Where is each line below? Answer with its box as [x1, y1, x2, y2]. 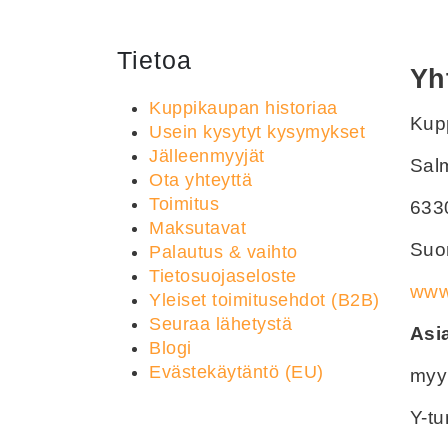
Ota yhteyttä [149, 170, 252, 191]
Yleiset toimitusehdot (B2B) [149, 290, 380, 311]
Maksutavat [149, 218, 246, 239]
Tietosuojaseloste [149, 266, 297, 287]
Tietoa [117, 46, 192, 75]
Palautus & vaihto [149, 242, 298, 263]
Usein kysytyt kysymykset [149, 122, 365, 143]
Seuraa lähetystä [149, 314, 292, 335]
